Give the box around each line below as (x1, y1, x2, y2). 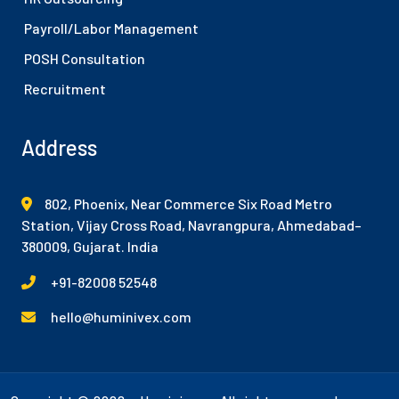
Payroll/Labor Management (24, 20, 199, 37)
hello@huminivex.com (51, 308, 191, 325)
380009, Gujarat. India (21, 238, 159, 255)
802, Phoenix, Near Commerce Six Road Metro (45, 195, 332, 212)
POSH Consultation (24, 50, 145, 67)
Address (21, 134, 97, 160)
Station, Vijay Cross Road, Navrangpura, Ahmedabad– (21, 216, 362, 233)
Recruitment (24, 80, 106, 97)
